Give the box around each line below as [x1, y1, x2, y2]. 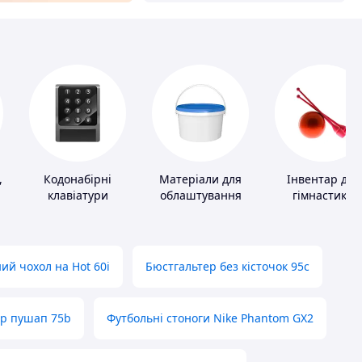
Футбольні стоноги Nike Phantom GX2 [107, 310, 314, 326]
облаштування [159, 187, 242, 204]
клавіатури [47, 187, 108, 204]
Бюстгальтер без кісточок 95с [145, 259, 309, 275]
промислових [163, 204, 238, 220]
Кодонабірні [44, 171, 112, 187]
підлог [183, 220, 218, 236]
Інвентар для [286, 171, 360, 187]
